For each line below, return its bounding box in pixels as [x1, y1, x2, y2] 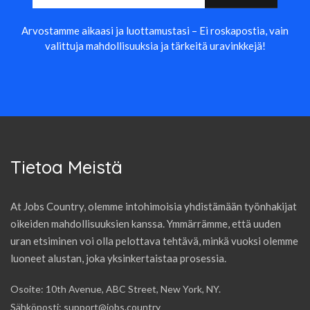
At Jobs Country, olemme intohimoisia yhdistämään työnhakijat [10, 199, 297, 212]
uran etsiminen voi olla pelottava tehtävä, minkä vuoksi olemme [10, 234, 298, 247]
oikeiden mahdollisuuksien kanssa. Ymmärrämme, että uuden [10, 217, 281, 230]
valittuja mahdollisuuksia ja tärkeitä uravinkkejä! [44, 39, 266, 52]
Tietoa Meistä [10, 155, 122, 179]
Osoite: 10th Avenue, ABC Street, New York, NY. [10, 282, 221, 295]
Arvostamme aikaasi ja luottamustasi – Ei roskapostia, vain [21, 24, 289, 37]
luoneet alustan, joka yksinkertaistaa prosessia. [10, 251, 226, 264]
